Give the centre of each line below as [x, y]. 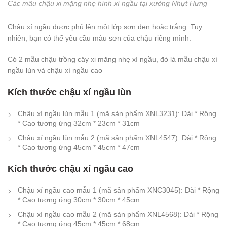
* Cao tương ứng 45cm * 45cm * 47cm [79, 147]
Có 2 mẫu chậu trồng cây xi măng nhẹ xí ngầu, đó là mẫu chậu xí [112, 59]
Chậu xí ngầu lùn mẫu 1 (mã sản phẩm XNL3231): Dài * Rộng [117, 113]
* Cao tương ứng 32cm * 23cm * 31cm [79, 123]
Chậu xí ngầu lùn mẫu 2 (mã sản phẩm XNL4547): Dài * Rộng [117, 138]
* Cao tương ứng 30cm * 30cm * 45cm [79, 199]
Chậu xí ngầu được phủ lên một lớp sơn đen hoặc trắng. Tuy [105, 27]
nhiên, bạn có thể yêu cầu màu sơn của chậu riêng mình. [99, 38]
